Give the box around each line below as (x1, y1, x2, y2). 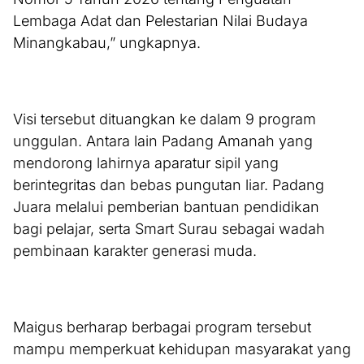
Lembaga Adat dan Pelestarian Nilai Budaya (13, 12, 308, 30)
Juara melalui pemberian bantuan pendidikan (13, 198, 319, 216)
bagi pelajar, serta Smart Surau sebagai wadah (13, 220, 325, 238)
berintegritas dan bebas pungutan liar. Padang (13, 176, 324, 194)
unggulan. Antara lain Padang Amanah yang (13, 132, 313, 150)
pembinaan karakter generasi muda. (13, 242, 257, 260)
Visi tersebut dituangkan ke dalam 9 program (13, 110, 316, 128)
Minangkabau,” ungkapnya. (13, 34, 201, 52)
